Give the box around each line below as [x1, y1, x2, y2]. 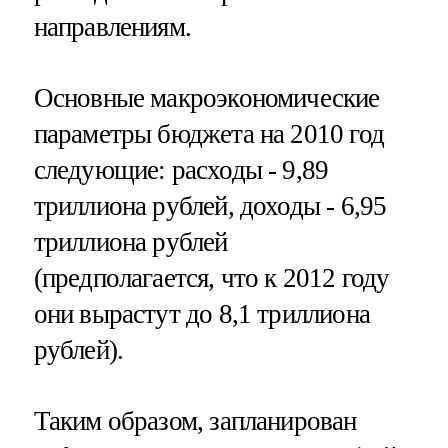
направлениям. [33, 11, 191, 42]
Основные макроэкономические [33, 82, 380, 113]
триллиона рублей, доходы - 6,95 [33, 190, 387, 221]
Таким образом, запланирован [33, 406, 357, 437]
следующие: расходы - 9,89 [33, 154, 329, 185]
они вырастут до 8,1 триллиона [33, 298, 370, 329]
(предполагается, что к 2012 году [33, 262, 390, 293]
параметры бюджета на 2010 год [33, 118, 384, 149]
